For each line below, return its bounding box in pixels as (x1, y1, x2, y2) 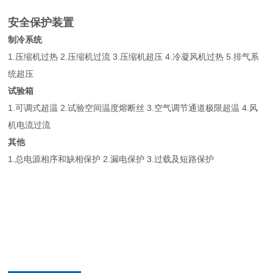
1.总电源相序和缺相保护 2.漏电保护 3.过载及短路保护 (8, 154, 214, 164)
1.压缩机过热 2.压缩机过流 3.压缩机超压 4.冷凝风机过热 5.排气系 (8, 51, 260, 62)
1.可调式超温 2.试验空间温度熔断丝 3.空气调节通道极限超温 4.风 (8, 102, 258, 113)
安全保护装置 (8, 16, 74, 29)
